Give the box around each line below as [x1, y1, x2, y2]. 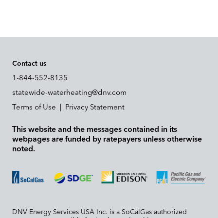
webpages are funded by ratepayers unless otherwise [12, 132, 202, 146]
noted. [12, 142, 35, 156]
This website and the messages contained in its [12, 123, 177, 136]
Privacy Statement [65, 101, 125, 114]
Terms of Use [12, 101, 56, 114]
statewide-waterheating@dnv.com [12, 86, 127, 99]
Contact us [12, 58, 46, 70]
